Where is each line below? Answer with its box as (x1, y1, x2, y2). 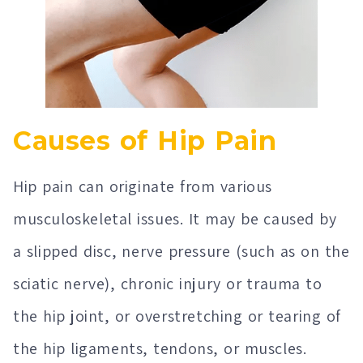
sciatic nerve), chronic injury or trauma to (13, 273, 322, 295)
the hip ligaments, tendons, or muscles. (13, 338, 307, 360)
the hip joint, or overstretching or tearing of (13, 305, 341, 327)
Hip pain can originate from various (13, 176, 273, 198)
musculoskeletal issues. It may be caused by (13, 208, 337, 230)
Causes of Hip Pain (13, 125, 277, 157)
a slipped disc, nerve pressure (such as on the (13, 241, 350, 263)
